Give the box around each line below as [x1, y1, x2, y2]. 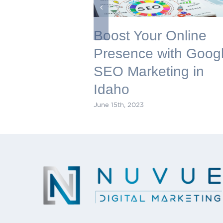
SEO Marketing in [94, 63, 205, 79]
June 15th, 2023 [94, 101, 144, 109]
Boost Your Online [94, 27, 207, 43]
